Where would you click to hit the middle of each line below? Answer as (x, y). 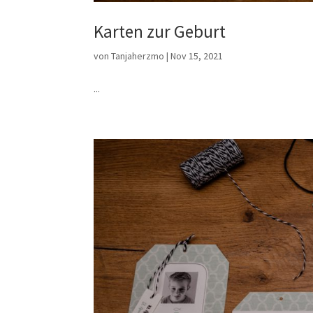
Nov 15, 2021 (197, 56)
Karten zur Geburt (160, 31)
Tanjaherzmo (138, 56)
